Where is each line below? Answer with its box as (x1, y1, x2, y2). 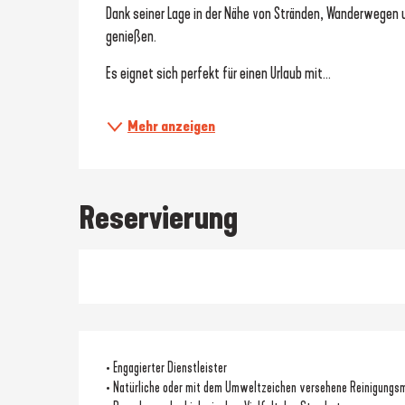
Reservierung (79, 198, 239, 237)
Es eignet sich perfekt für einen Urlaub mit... (106, 62, 332, 83)
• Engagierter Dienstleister (106, 358, 228, 376)
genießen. (106, 25, 157, 46)
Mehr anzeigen (127, 117, 216, 135)
